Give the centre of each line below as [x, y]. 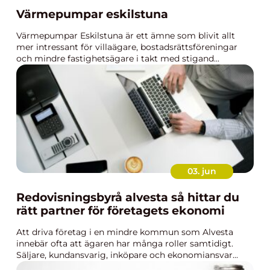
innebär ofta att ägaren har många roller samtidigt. [125, 243]
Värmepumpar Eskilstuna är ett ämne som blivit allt [126, 36]
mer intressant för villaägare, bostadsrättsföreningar [127, 47]
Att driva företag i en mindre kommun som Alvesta [125, 232]
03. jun [202, 171]
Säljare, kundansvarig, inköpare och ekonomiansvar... [127, 255]
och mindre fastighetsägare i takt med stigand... [118, 58]
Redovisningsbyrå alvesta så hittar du [94, 197]
